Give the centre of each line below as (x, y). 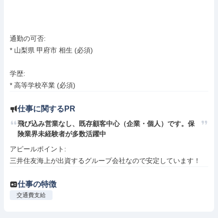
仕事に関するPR (46, 109)
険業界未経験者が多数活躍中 (62, 134)
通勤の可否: (28, 38)
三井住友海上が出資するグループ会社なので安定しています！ (105, 161)
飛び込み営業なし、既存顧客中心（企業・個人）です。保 (106, 124)
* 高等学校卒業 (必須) (43, 85)
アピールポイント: (39, 149)
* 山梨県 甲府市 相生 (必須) (51, 50)
